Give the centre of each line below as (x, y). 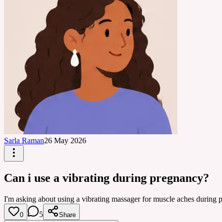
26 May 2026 (65, 140)
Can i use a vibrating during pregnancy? (107, 178)
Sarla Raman (24, 140)
